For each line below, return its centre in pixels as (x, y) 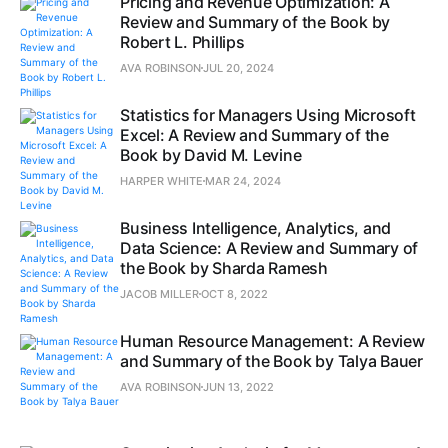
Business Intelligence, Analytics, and (256, 227)
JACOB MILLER (159, 293)
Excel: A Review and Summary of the (254, 134)
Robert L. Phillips (182, 41)
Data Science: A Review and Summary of (269, 247)
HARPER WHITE (161, 180)
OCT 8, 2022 (234, 293)
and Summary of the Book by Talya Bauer (271, 360)
